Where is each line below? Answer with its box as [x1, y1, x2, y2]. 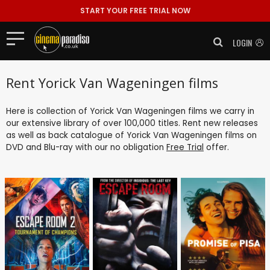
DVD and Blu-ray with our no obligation [6, 141, 166, 153]
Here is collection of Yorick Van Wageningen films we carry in [6, 105, 254, 117]
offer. [204, 141, 229, 153]
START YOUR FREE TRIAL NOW [80, 5, 190, 16]
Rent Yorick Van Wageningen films [6, 74, 218, 92]
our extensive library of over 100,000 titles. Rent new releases [6, 117, 258, 129]
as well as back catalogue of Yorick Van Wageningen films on [6, 129, 257, 141]
